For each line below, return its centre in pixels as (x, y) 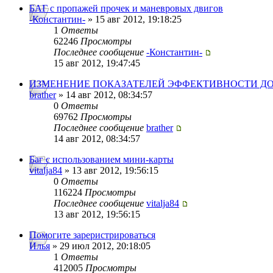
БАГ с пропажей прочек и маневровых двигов (126, 9)
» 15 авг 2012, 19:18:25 (133, 19)
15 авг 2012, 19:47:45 (97, 63)
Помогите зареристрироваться (92, 235)
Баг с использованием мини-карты (101, 160)
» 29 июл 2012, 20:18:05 (100, 246)
